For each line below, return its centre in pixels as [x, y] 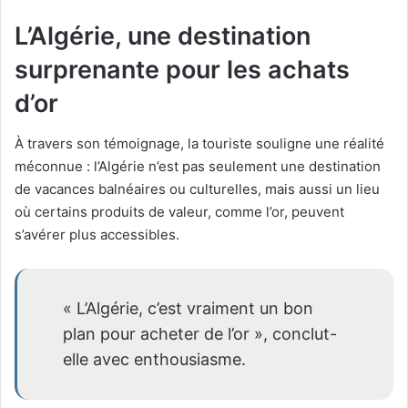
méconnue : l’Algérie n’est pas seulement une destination [198, 167]
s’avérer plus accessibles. [97, 235]
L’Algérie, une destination [163, 36]
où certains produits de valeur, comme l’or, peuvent [179, 212]
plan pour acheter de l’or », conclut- [200, 334]
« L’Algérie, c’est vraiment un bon [188, 309]
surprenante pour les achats [182, 69]
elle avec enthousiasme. [154, 360]
